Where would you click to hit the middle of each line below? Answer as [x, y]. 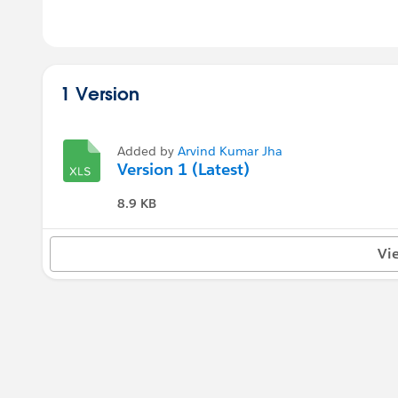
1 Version [100, 93]
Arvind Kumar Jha [230, 151]
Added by [147, 151]
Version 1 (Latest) [183, 169]
